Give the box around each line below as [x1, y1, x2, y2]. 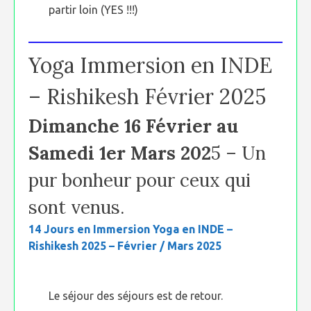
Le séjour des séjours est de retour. [49, 289, 224, 302]
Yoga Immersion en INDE [28, 52, 272, 78]
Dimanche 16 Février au [28, 115, 238, 137]
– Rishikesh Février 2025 [28, 83, 266, 110]
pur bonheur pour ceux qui [28, 169, 251, 192]
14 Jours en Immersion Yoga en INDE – [28, 223, 233, 235]
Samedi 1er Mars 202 [28, 142, 211, 165]
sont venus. [28, 196, 124, 219]
